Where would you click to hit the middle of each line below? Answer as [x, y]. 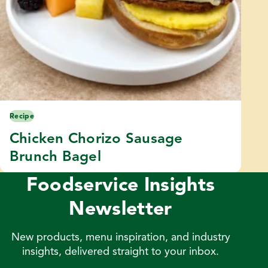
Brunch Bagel [55, 156]
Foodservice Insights [121, 184]
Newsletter [121, 208]
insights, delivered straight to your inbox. [121, 251]
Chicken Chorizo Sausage [96, 138]
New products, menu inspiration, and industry [121, 237]
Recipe [22, 115]
